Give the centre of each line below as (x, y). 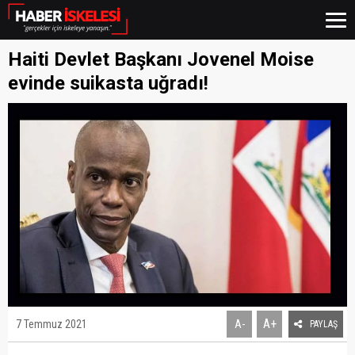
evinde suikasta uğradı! (108, 83)
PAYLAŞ (324, 324)
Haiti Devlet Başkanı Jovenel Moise (161, 59)
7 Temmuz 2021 (52, 324)
